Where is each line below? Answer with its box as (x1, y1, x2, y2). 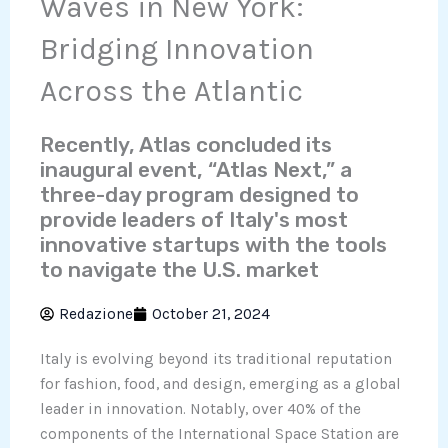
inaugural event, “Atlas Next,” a (40, 156, 352, 182)
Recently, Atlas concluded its (40, 131, 332, 157)
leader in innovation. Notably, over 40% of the (40, 399, 361, 418)
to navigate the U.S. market (40, 256, 319, 282)
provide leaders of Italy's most (40, 206, 348, 232)
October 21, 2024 (152, 304, 270, 323)
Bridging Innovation (40, 30, 314, 67)
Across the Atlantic (40, 72, 303, 109)
